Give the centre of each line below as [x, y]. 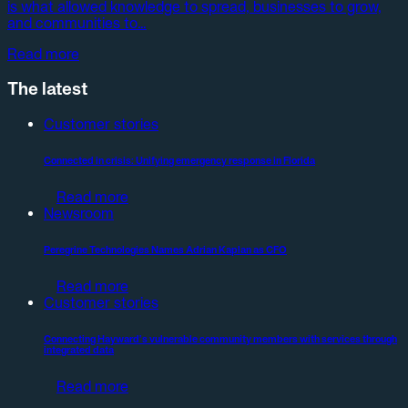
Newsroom [79, 213]
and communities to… [77, 23]
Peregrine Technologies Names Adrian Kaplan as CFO [165, 249]
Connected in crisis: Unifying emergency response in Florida [179, 160]
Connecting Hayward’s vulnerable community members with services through [220, 338]
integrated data [79, 349]
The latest [47, 88]
